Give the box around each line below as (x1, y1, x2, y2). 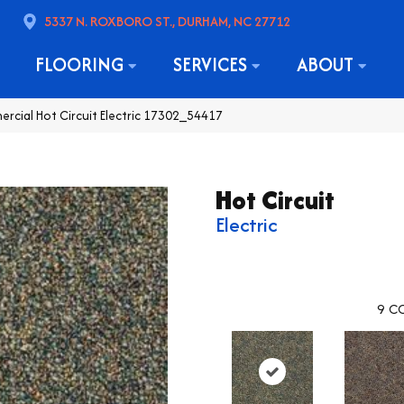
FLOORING (34, 51, 128, 78)
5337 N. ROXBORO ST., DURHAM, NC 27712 (43, 11, 290, 31)
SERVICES (172, 51, 252, 78)
